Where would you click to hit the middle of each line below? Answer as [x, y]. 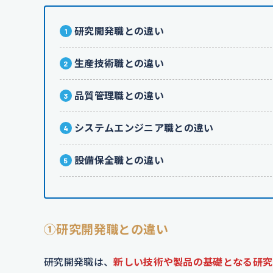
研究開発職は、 [79, 262]
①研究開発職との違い [106, 229]
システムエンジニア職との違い [144, 128]
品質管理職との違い [119, 96]
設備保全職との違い [119, 160]
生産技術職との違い [119, 63]
